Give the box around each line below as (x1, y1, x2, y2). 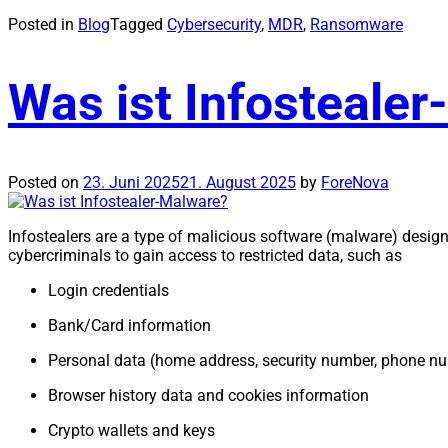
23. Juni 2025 (83, 172, 180, 192)
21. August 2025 (180, 172, 296, 192)
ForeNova (321, 172, 389, 192)
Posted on (8, 172, 83, 192)
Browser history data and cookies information (48, 385, 373, 405)
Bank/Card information (48, 315, 215, 335)
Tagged (110, 14, 167, 34)
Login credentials (48, 280, 173, 300)
